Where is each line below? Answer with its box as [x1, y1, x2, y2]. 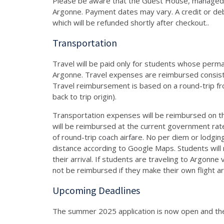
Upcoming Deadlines [52, 183, 140, 196]
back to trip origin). [52, 91, 116, 101]
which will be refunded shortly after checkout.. [52, 17, 209, 27]
